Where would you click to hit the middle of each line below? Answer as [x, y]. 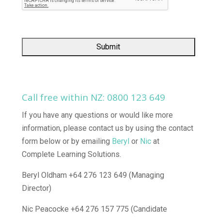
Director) [36, 188]
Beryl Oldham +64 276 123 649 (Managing [93, 175]
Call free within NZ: [64, 98]
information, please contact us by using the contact [107, 128]
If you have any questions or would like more [97, 115]
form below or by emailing [67, 141]
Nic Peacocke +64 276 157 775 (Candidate [94, 209]
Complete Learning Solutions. [71, 155]
